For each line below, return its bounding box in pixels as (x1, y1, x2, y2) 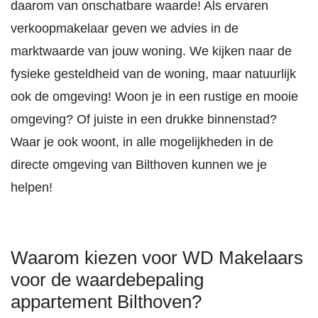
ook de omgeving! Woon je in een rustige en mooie (11, 89, 298, 104)
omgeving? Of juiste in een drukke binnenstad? (11, 112, 277, 126)
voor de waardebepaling (11, 269, 204, 290)
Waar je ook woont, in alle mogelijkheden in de (11, 135, 273, 149)
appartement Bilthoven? (11, 291, 202, 312)
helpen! (11, 180, 53, 194)
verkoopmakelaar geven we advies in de (11, 21, 238, 35)
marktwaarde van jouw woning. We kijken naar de (11, 44, 292, 58)
